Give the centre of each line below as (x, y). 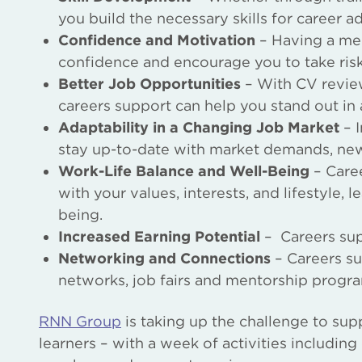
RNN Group (80, 321)
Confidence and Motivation (157, 40)
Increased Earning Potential (159, 236)
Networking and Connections (164, 258)
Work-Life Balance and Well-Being (184, 170)
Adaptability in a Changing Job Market (199, 127)
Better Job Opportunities (149, 83)
